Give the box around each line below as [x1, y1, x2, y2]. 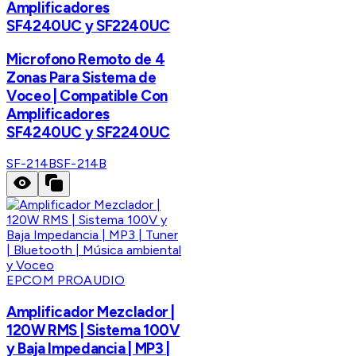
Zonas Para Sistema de [6, 68, 157, 87]
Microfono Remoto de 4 [6, 49, 165, 68]
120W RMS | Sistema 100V [6, 321, 180, 340]
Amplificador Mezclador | [6, 303, 176, 322]
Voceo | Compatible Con [6, 86, 168, 105]
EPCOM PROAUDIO [6, 273, 126, 288]
